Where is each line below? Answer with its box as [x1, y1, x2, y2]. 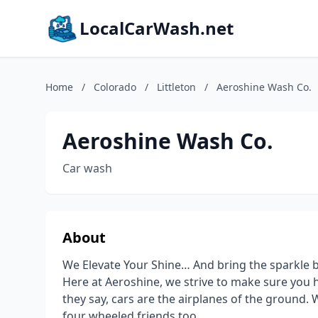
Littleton [157, 80, 196, 94]
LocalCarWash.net [79, 16, 234, 40]
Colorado [94, 80, 136, 94]
